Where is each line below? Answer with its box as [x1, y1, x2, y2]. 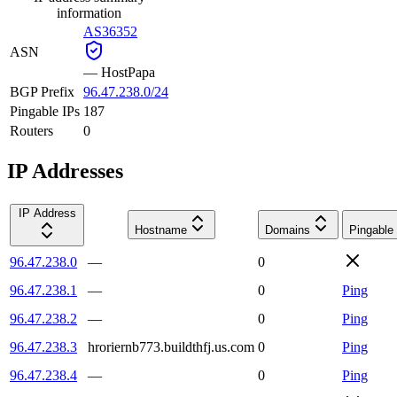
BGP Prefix [10, 83, 74, 99]
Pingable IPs [10, 103, 80, 119]
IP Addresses [7, 159, 123, 183]
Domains [265, 222, 310, 237]
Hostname [134, 222, 187, 237]
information [57, 4, 121, 20]
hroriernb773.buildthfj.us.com [88, 339, 254, 354]
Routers [10, 122, 53, 138]
